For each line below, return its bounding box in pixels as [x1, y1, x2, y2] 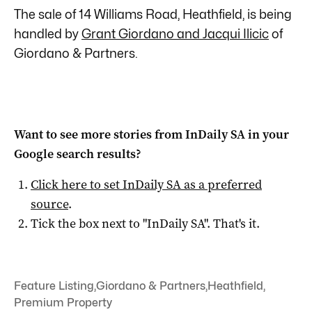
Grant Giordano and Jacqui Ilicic [81, 26, 269, 41]
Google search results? [14, 145, 141, 162]
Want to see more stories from [14, 125, 185, 143]
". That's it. [204, 214, 260, 232]
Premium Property [14, 295, 112, 309]
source [31, 195, 68, 212]
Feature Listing [14, 279, 94, 292]
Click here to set [31, 175, 123, 193]
